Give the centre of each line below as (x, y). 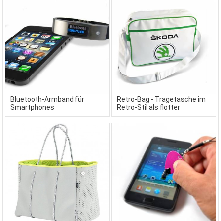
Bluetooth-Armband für (47, 99)
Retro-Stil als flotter (148, 107)
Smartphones (32, 107)
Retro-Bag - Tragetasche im (161, 99)
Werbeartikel (137, 115)
